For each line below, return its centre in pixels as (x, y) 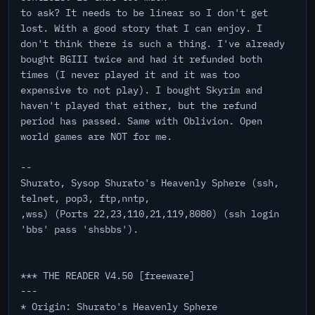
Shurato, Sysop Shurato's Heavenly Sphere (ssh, (150, 183)
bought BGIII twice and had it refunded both (141, 59)
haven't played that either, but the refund (139, 105)
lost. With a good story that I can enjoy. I (141, 28)
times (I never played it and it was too (130, 75)
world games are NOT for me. (96, 136)
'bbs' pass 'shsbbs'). (79, 229)
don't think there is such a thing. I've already (153, 44)
